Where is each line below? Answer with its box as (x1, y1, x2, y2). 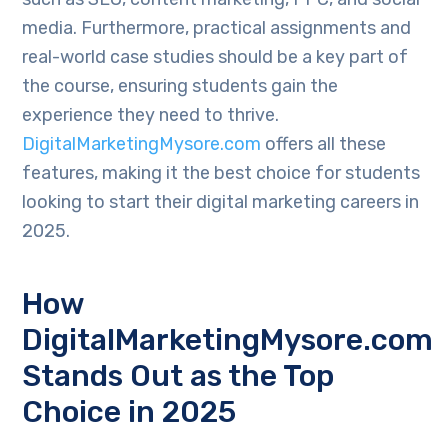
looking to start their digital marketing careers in (22, 191, 420, 214)
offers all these (265, 133, 387, 156)
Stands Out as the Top (22, 358, 335, 395)
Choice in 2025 (22, 394, 237, 431)
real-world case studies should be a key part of (22, 46, 409, 69)
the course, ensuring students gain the (22, 75, 339, 98)
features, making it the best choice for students (22, 162, 421, 185)
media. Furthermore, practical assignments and (22, 17, 412, 40)
